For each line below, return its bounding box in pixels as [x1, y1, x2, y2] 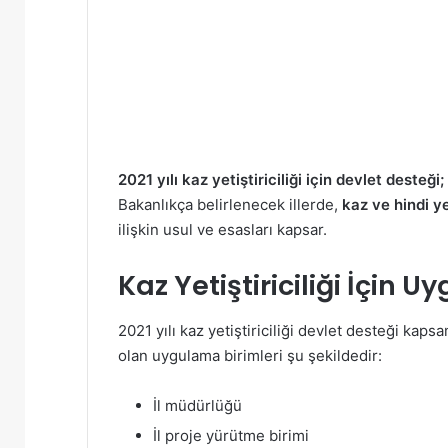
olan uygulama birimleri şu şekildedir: [118, 345, 382, 365]
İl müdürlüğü [153, 395, 242, 415]
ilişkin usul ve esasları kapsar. [118, 220, 327, 240]
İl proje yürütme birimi [153, 425, 309, 445]
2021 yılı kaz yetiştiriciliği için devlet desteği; [118, 170, 444, 190]
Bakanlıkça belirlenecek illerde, [118, 195, 342, 215]
